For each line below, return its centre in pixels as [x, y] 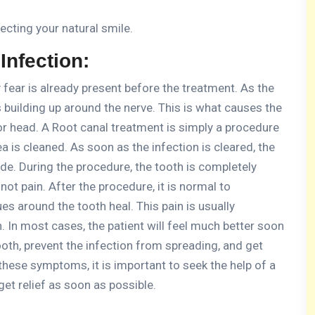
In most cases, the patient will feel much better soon [146, 225]
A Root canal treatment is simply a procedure [160, 127]
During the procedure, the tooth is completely [138, 166]
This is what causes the [220, 107]
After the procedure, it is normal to [140, 186]
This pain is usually [186, 206]
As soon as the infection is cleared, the [173, 147]
